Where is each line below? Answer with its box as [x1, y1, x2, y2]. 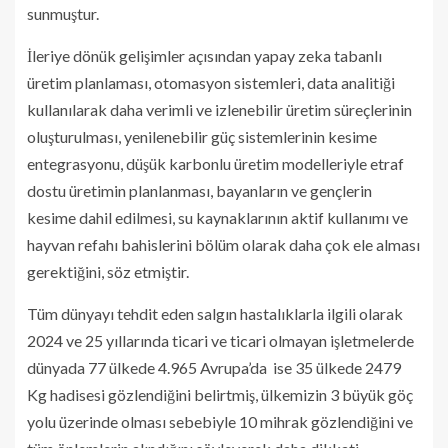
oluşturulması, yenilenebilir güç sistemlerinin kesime [27, 126, 377, 146]
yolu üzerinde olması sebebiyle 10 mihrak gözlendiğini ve [27, 411, 413, 431]
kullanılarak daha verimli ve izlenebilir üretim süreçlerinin [27, 99, 412, 119]
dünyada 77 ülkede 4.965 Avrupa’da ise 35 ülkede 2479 [27, 357, 401, 377]
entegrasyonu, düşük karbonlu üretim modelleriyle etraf [27, 153, 404, 173]
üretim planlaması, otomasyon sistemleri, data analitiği [27, 72, 395, 92]
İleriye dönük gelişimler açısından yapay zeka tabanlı [27, 45, 382, 65]
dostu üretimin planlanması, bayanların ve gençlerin [27, 180, 372, 200]
